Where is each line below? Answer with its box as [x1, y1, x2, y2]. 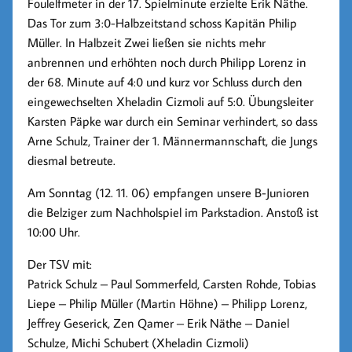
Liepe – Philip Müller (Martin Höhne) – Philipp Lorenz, [27, 295, 308, 311]
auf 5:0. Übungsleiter [204, 93, 314, 109]
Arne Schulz [27, 132, 89, 148]
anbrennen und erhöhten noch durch [27, 53, 221, 70]
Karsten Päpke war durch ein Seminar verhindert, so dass [27, 112, 318, 129]
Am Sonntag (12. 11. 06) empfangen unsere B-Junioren [27, 184, 310, 200]
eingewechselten [27, 93, 117, 109]
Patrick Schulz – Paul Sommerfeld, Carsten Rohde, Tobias [27, 275, 317, 291]
